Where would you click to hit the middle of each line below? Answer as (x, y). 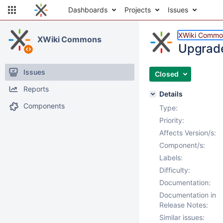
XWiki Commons (69, 39)
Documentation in (188, 195)
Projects (138, 10)
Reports (36, 89)
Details (171, 94)
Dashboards (88, 10)
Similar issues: (182, 217)
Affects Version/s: (188, 133)
